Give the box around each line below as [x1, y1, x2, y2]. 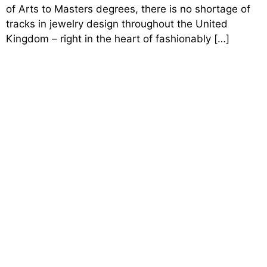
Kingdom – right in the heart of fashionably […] [6, 32, 229, 45]
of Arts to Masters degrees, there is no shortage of [6, 2, 250, 15]
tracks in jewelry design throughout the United [6, 17, 228, 30]
